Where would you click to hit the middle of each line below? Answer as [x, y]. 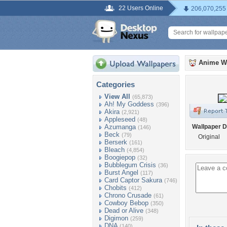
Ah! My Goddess [129, 104]
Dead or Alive [124, 211]
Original [209, 137]
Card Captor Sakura [133, 180]
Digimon [116, 218]
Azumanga [120, 127]
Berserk [116, 142]
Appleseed [120, 119]
